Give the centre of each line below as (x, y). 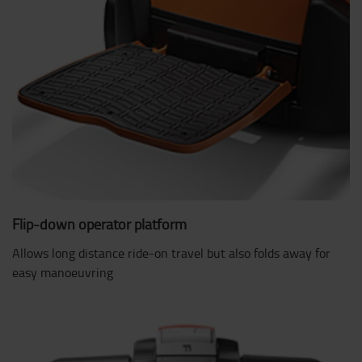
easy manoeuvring (63, 272)
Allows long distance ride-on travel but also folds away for (171, 253)
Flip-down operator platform (99, 223)
